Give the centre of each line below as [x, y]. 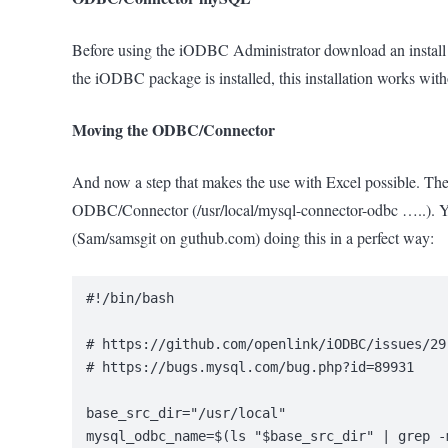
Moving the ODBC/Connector [173, 129]
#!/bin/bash [130, 298]
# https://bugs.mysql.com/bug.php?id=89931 [250, 367]
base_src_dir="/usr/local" [186, 413]
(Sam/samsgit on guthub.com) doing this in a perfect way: [253, 237]
